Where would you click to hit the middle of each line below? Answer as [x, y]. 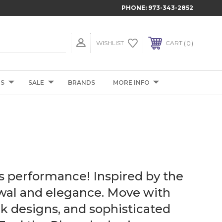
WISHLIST [110, 43]
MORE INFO [131, 83]
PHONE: [135, 8]
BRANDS [82, 83]
